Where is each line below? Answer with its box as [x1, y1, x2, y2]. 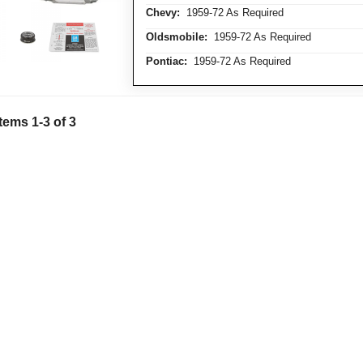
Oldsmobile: [146, 31, 207, 43]
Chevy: [146, 6, 180, 19]
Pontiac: [146, 55, 187, 67]
